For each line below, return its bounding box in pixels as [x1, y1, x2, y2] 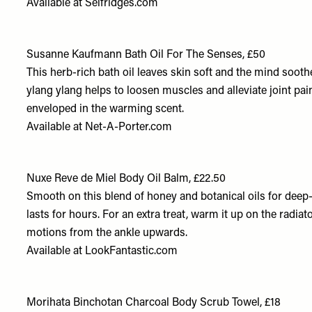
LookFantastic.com [85, 246, 178, 257]
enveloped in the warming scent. [26, 104, 187, 115]
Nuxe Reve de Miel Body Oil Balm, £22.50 [26, 173, 226, 185]
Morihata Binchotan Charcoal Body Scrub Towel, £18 [26, 297, 281, 309]
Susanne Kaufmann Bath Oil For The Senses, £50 [26, 49, 266, 61]
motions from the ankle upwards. [26, 228, 188, 239]
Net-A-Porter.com [85, 122, 173, 133]
